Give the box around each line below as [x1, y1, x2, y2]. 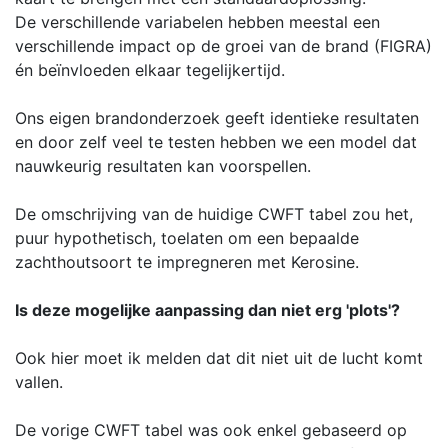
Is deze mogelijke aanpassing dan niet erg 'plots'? [15, 299, 400, 320]
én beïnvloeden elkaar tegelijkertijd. [15, 59, 285, 80]
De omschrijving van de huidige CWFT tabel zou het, [15, 203, 413, 224]
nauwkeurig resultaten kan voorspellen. [15, 155, 311, 176]
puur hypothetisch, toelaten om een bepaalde [15, 227, 359, 248]
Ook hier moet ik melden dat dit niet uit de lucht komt [15, 347, 423, 368]
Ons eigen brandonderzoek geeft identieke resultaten [15, 107, 419, 128]
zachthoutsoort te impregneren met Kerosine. [15, 251, 359, 272]
